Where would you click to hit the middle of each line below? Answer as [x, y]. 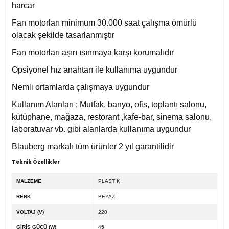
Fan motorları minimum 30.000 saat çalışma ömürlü [104, 22]
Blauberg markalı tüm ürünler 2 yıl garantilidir [93, 146]
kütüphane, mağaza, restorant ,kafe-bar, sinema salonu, [112, 117]
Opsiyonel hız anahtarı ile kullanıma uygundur [95, 70]
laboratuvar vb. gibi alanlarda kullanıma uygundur [101, 129]
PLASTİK [109, 181]
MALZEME [29, 181]
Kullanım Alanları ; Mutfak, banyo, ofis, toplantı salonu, [109, 104]
